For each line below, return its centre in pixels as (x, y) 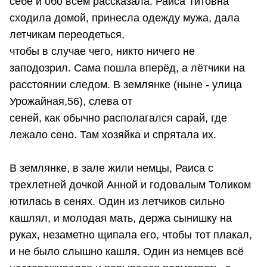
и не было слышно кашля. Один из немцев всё (127, 251)
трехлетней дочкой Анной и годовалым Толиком (130, 184)
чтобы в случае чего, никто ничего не (102, 51)
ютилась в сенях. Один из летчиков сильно (117, 201)
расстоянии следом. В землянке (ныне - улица (126, 84)
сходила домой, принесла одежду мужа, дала (125, 18)
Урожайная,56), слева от (71, 101)
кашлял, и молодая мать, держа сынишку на (121, 218)
